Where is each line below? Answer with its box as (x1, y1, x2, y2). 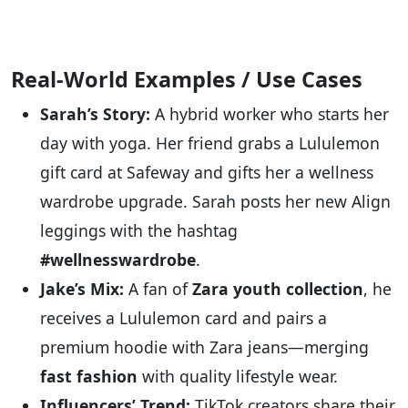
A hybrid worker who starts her (150, 103, 389, 126)
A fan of (124, 278, 192, 301)
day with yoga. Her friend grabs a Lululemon (40, 132, 380, 155)
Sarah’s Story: (40, 103, 150, 126)
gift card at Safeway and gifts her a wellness (40, 161, 373, 184)
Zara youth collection (192, 278, 363, 301)
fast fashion (40, 365, 138, 388)
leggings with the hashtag (40, 219, 238, 242)
